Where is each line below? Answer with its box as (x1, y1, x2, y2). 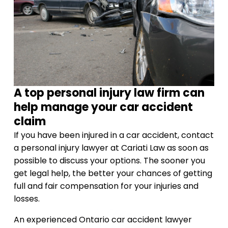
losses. (13, 193, 40, 205)
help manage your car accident (13, 99, 193, 115)
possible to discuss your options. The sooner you (13, 155, 205, 166)
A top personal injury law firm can (13, 85, 205, 101)
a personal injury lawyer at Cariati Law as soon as (13, 142, 209, 154)
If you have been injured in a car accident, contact (13, 129, 214, 141)
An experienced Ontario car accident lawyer (13, 214, 192, 225)
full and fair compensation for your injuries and (13, 180, 198, 192)
